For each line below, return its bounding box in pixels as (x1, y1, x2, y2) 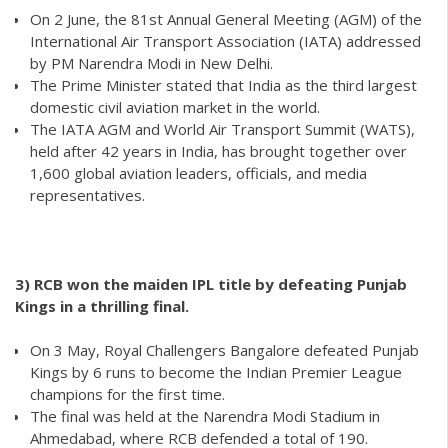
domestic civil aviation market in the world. (30, 96, 320, 117)
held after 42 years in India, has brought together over (30, 140, 407, 161)
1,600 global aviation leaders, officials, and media (30, 162, 367, 183)
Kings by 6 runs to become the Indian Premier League (30, 362, 402, 383)
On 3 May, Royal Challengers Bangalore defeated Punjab (30, 340, 419, 361)
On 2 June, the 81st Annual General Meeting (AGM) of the (30, 8, 422, 29)
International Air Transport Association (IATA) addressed (30, 30, 421, 51)
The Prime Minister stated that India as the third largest (30, 74, 417, 95)
